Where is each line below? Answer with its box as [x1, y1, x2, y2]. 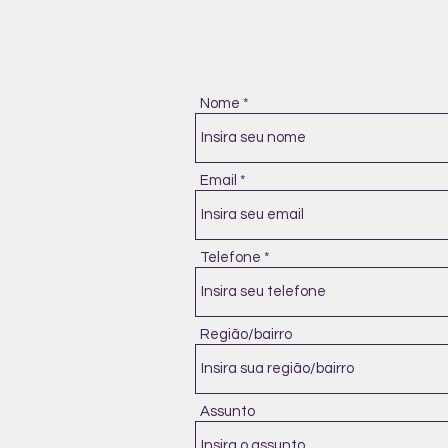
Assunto [200, 404, 255, 419]
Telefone [200, 250, 261, 265]
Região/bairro [200, 327, 292, 342]
